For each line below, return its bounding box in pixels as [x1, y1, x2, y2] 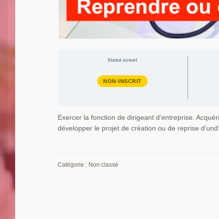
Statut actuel [108, 57, 138, 63]
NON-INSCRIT [103, 78, 142, 85]
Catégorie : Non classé [58, 161, 119, 168]
